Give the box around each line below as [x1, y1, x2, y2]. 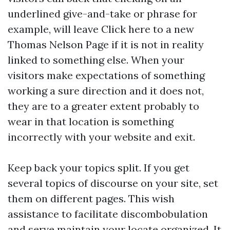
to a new [150, 23, 194, 35]
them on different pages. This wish [8, 192, 175, 205]
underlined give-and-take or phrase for [8, 7, 197, 20]
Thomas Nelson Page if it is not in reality [8, 38, 204, 51]
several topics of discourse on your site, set [8, 177, 218, 189]
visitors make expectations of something [8, 69, 205, 82]
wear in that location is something [8, 115, 174, 128]
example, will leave [8, 23, 101, 35]
